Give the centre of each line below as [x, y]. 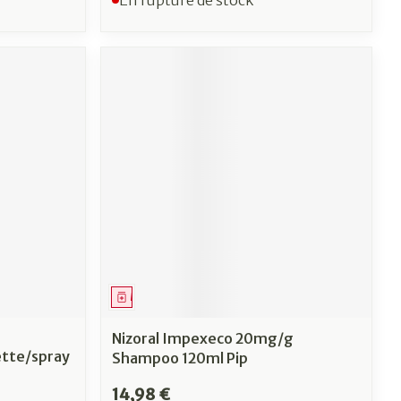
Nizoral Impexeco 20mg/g [203, 338]
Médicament [164, 296]
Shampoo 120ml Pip [180, 358]
